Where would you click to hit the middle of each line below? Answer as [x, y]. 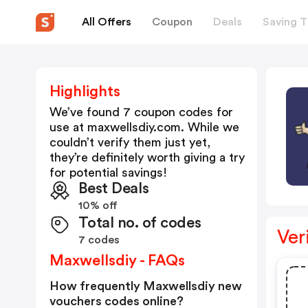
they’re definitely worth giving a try [147, 157]
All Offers [107, 22]
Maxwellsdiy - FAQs [117, 261]
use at [68, 127]
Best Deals [114, 188]
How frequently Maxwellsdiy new [146, 286]
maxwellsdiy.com [134, 127]
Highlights [85, 91]
